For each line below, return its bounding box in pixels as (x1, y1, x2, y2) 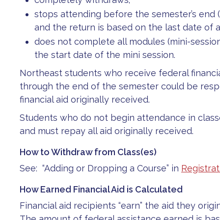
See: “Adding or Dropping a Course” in (20, 163, 181, 173)
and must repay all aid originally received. (20, 126, 193, 136)
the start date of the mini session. (34, 50, 175, 60)
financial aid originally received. (20, 94, 150, 105)
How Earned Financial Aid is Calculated (20, 184, 183, 194)
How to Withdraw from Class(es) (20, 147, 157, 157)
